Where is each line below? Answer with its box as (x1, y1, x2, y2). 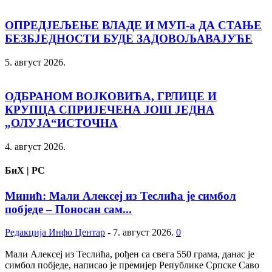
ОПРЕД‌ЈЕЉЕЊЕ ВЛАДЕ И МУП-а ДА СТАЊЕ (5, 18, 262, 32)
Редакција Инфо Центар (5, 227, 105, 238)
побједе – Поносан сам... (5, 202, 132, 216)
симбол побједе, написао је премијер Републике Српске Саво (5, 260, 259, 271)
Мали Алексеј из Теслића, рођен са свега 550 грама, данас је (5, 249, 254, 260)
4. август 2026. (5, 141, 66, 152)
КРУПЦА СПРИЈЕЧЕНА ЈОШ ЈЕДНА (5, 103, 214, 117)
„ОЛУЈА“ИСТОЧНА (5, 117, 118, 130)
